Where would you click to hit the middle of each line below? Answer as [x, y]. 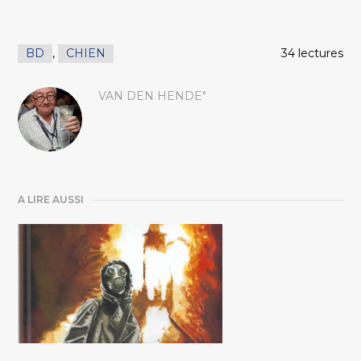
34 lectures [312, 54]
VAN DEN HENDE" [153, 96]
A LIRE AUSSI [51, 200]
